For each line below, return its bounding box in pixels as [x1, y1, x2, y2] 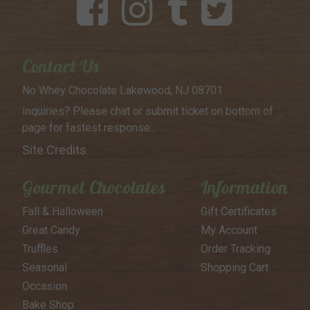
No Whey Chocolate [21, 84, 117, 98]
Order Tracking [200, 242, 271, 256]
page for [21, 121, 63, 135]
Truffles [21, 242, 58, 256]
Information [200, 176, 289, 199]
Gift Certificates [200, 205, 277, 219]
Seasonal [21, 261, 67, 275]
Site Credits [21, 143, 86, 158]
